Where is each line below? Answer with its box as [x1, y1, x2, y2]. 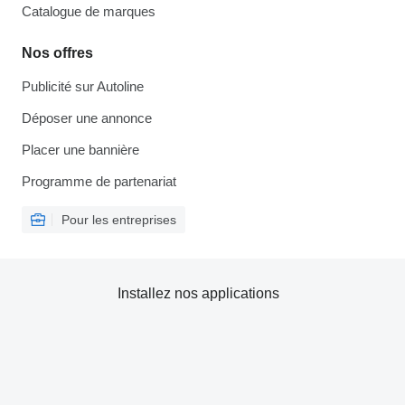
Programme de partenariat [22, 174, 176, 189]
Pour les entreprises [61, 212, 176, 227]
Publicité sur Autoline [22, 79, 144, 94]
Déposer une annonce [22, 110, 152, 126]
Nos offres [22, 45, 93, 61]
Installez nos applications [117, 286, 279, 301]
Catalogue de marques [22, 4, 155, 19]
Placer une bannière [22, 142, 139, 157]
